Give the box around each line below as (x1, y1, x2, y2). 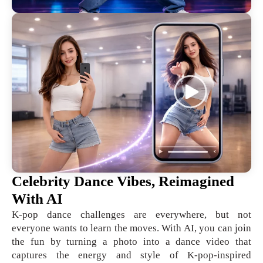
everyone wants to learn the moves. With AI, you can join (12, 222, 251, 234)
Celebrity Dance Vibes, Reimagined (12, 173, 234, 190)
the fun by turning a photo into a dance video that (12, 236, 251, 248)
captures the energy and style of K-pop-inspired (12, 249, 251, 261)
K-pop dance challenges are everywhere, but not (12, 209, 251, 221)
